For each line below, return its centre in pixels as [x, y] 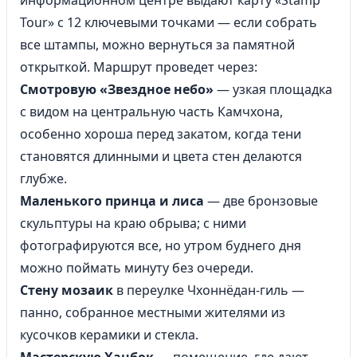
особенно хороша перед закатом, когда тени [161, 134]
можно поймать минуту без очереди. [137, 268]
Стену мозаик [67, 290]
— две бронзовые [261, 201]
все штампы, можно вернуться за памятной [157, 45]
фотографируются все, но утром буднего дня [161, 245]
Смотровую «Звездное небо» [117, 89]
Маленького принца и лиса [112, 201]
